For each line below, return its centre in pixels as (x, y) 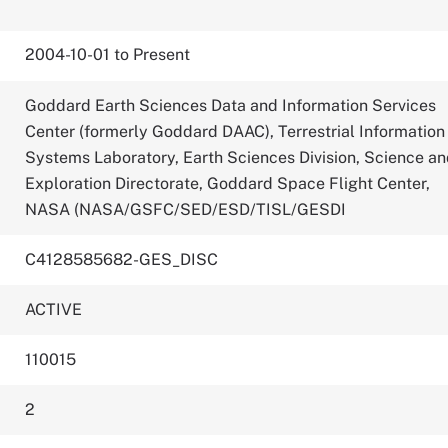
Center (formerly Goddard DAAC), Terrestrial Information (235, 132)
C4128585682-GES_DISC (122, 260)
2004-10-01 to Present (108, 55)
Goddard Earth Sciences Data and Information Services (231, 106)
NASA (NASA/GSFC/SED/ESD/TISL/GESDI (186, 210)
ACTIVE (54, 310)
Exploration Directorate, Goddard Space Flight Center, (228, 184)
